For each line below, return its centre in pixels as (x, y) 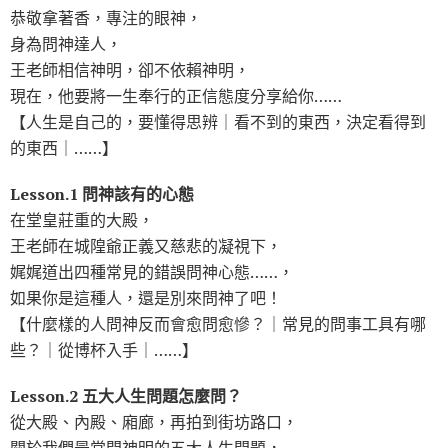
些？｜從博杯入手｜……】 (104, 350)
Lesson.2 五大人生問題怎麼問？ (126, 396)
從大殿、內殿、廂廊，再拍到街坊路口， (154, 422)
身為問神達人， (66, 44)
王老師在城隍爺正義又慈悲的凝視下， (146, 246)
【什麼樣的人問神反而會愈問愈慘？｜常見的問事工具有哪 (218, 324)
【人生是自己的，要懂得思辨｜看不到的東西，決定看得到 (218, 122)
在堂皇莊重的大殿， (82, 220)
